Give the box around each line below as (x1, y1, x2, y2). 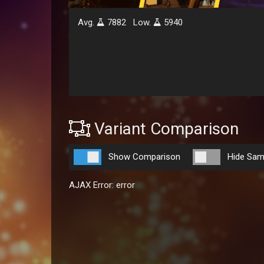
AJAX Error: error (69, 180, 135, 190)
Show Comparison (108, 151, 180, 162)
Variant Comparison (90, 118, 239, 138)
